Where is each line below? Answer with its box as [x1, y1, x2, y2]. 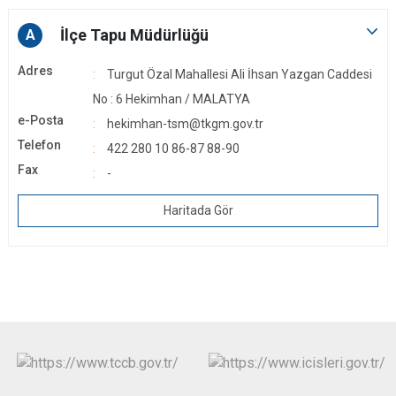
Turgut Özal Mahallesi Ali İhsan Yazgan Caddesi [107, 67, 372, 81]
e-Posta [18, 113, 64, 127]
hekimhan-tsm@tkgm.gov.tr [107, 117, 263, 131]
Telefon [18, 138, 61, 152]
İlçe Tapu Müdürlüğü [60, 26, 209, 44]
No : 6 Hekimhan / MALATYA [93, 92, 250, 106]
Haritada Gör [163, 203, 233, 217]
